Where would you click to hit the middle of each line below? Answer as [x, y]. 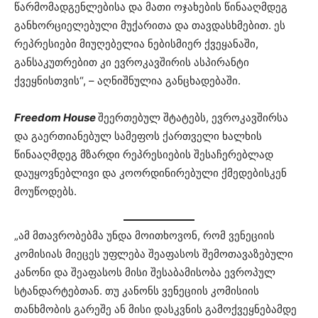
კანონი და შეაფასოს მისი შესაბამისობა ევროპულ [145, 272]
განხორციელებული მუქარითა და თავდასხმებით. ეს [150, 26]
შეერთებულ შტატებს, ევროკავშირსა [193, 118]
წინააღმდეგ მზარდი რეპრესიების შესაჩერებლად [144, 155]
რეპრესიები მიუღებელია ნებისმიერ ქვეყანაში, [136, 44]
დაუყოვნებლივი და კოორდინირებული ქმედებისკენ [150, 173]
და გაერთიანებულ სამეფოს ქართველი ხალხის [138, 136]
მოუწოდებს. [45, 192]
